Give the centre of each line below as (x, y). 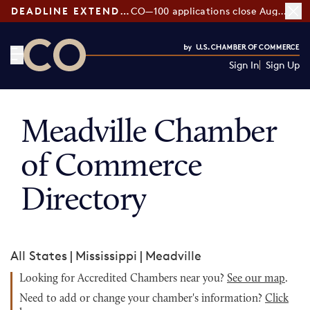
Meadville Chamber (149, 134)
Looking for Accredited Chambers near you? (123, 279)
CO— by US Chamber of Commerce (126, 80)
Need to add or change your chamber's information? (142, 299)
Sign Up (282, 65)
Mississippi (106, 255)
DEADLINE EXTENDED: (125, 11)
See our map (256, 279)
